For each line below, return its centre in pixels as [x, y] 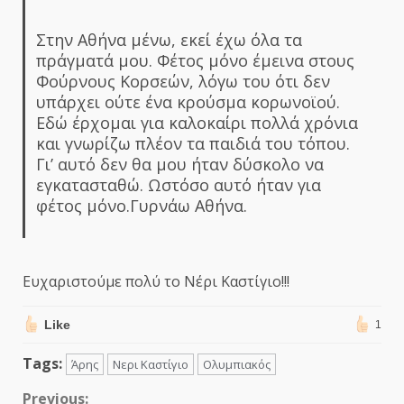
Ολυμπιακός [237, 364]
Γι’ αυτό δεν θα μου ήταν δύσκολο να [179, 164]
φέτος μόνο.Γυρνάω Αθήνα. [141, 205]
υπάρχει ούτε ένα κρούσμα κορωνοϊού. [188, 101]
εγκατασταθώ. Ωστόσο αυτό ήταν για [178, 184]
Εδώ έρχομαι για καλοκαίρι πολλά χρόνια [197, 122]
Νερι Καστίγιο [151, 364]
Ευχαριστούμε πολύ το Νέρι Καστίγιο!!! [156, 281]
